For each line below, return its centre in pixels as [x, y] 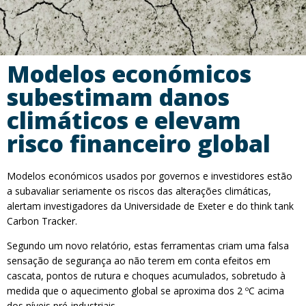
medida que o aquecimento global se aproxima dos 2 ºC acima [145, 291]
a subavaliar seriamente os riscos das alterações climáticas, [139, 191]
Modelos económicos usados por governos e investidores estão [150, 176]
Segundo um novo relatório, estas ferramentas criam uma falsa [148, 246]
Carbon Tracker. [42, 221]
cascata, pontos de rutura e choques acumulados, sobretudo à [146, 276]
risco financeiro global [139, 143]
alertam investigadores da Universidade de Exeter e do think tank [150, 206]
